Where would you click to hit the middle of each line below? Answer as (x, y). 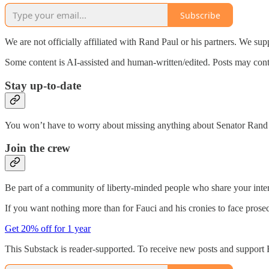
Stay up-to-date (43, 86)
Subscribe (200, 15)
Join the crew (38, 148)
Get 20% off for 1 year (48, 229)
